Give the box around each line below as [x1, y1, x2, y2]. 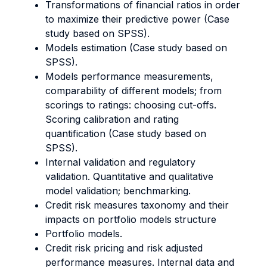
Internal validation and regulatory [45, 156, 195, 168]
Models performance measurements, [45, 70, 213, 82]
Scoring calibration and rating [45, 113, 179, 125]
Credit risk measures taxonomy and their [45, 199, 229, 211]
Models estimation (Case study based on [45, 42, 227, 54]
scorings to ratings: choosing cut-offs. [45, 99, 216, 111]
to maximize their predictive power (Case [45, 13, 229, 25]
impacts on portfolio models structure [45, 213, 216, 225]
